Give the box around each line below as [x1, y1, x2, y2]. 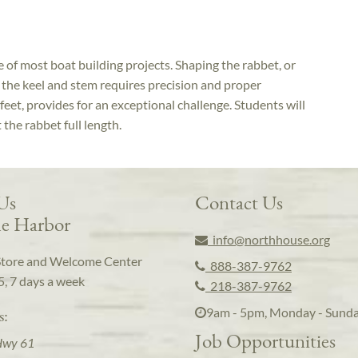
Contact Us [195, 189, 283, 216]
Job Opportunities [195, 328, 336, 354]
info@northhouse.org [208, 232, 330, 248]
